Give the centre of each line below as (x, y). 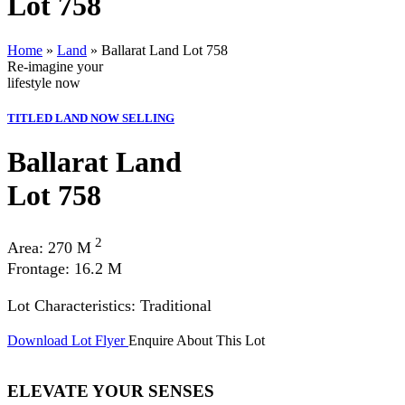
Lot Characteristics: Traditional (109, 305)
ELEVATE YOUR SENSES (111, 391)
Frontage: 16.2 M (65, 268)
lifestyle (31, 82)
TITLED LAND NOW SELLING (91, 118)
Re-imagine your (55, 66)
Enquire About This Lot (197, 340)
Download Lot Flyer (66, 340)
